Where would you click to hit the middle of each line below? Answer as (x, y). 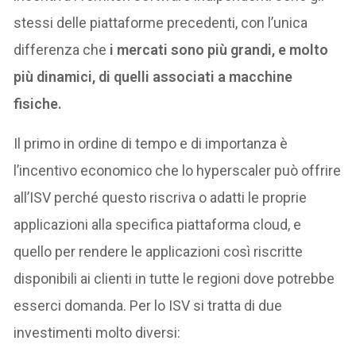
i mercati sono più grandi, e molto (218, 50)
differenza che (60, 50)
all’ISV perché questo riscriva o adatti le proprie (161, 197)
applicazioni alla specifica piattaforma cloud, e (158, 224)
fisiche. (38, 104)
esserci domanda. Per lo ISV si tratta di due (148, 306)
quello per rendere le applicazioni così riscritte (159, 252)
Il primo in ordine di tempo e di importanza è (151, 143)
